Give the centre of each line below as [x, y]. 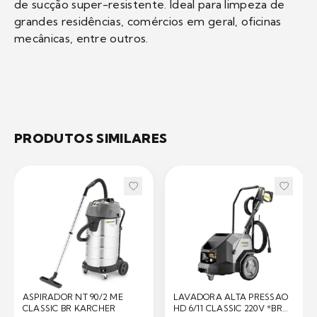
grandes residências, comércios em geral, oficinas [148, 22]
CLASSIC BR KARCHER [69, 309]
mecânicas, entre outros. [81, 39]
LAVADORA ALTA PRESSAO [231, 297]
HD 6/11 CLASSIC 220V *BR [228, 309]
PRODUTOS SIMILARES [91, 139]
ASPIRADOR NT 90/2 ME [73, 297]
